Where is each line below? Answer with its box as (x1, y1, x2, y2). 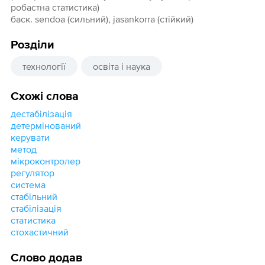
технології (22, 61, 66, 72)
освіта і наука (92, 61, 150, 72)
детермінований (10, 120, 81, 131)
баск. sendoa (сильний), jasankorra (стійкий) (10, 14, 193, 25)
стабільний (10, 191, 57, 202)
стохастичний (10, 227, 69, 238)
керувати (10, 132, 50, 143)
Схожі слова (10, 91, 79, 103)
